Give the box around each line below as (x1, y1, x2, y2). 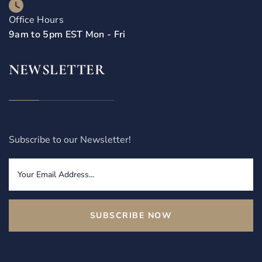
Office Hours (9, 13, 64, 27)
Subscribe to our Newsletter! (9, 133, 131, 147)
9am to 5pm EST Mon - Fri (9, 28, 126, 42)
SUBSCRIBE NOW (89, 210, 173, 222)
